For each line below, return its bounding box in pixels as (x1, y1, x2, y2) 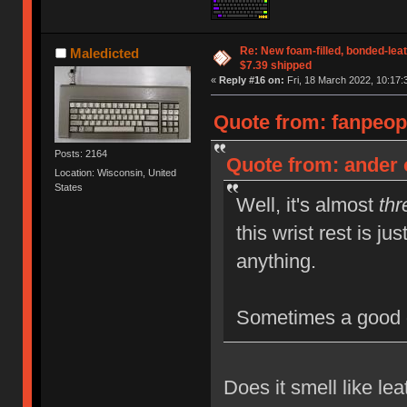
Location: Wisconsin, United (55, 167, 177, 179)
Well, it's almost (235, 194, 379, 217)
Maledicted (69, 45, 139, 62)
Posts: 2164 (55, 148, 108, 160)
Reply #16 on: (218, 74, 284, 86)
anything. (235, 250, 316, 273)
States (55, 182, 84, 194)
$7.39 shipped (239, 59, 312, 73)
